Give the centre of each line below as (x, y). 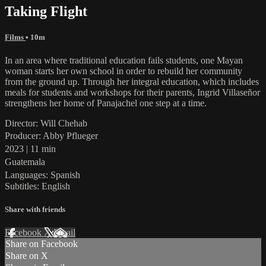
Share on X (27, 256)
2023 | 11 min (33, 148)
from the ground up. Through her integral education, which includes (132, 81)
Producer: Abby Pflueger (54, 135)
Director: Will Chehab (46, 123)
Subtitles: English (37, 186)
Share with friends (35, 210)
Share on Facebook (42, 244)
